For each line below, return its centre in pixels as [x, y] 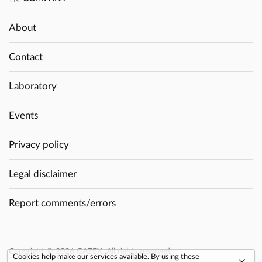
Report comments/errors [62, 203]
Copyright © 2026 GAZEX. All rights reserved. [90, 251]
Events [23, 115]
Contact [26, 57]
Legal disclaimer [43, 174]
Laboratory [33, 86]
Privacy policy [39, 144]
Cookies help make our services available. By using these [106, 257]
